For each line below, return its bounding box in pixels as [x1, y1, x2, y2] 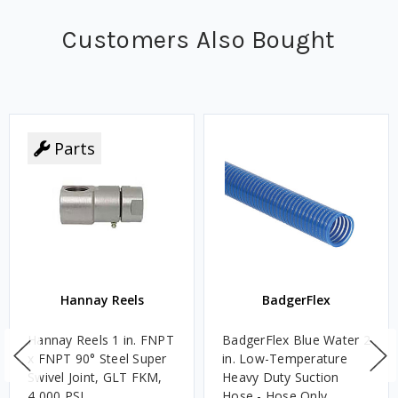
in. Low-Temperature [222, 350, 347, 368]
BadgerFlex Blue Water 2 [222, 331, 370, 349]
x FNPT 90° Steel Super [28, 350, 167, 368]
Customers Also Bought [62, 25, 336, 55]
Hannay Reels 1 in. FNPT [28, 331, 174, 349]
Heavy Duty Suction [222, 369, 339, 386]
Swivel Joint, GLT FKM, [28, 369, 163, 386]
